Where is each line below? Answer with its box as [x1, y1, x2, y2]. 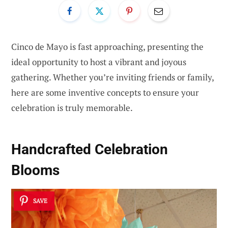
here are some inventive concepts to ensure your [11, 86, 199, 98]
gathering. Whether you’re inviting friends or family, [11, 71, 214, 83]
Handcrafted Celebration [11, 141, 168, 158]
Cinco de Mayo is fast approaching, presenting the [11, 40, 204, 52]
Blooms [11, 162, 60, 179]
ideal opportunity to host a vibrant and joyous [11, 55, 186, 68]
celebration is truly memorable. [11, 101, 133, 113]
